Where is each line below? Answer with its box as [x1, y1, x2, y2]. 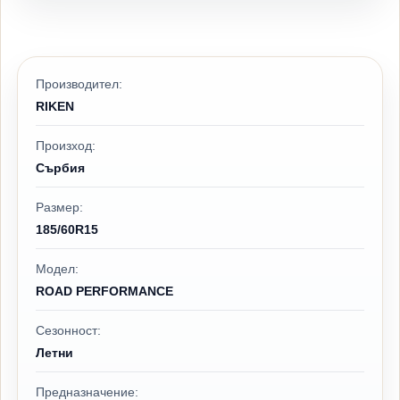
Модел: [36, 262, 79, 277]
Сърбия [36, 161, 85, 176]
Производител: [36, 77, 122, 92]
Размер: [36, 200, 83, 215]
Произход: [36, 138, 96, 154]
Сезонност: [36, 323, 101, 338]
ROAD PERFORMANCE [36, 284, 173, 299]
